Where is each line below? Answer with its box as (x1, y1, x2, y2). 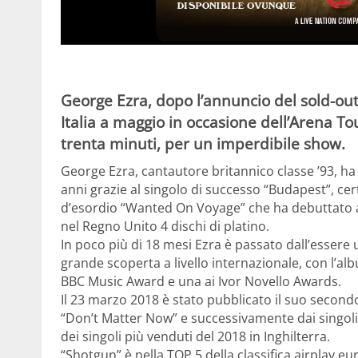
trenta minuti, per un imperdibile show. (61, 133, 345, 154)
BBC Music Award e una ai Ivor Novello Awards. (61, 272, 341, 290)
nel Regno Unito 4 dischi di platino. (61, 217, 269, 235)
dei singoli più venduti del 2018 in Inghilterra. (61, 328, 330, 345)
